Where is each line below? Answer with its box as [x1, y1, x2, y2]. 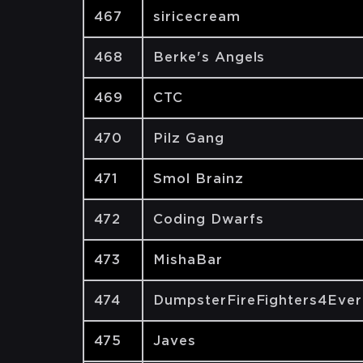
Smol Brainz [153, 171, 244, 186]
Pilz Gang [153, 130, 224, 146]
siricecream [153, 9, 241, 24]
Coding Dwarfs [153, 211, 264, 227]
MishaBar [153, 252, 223, 267]
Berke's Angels [153, 49, 266, 65]
